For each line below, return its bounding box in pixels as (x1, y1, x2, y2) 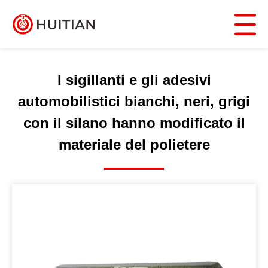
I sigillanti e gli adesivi (57, 72, 211, 88)
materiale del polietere (58, 136, 210, 153)
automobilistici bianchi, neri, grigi (18, 93, 250, 109)
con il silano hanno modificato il (23, 115, 245, 131)
